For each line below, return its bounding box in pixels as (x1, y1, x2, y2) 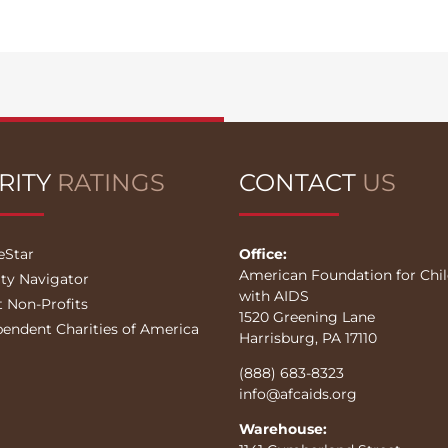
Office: (239, 245, 287, 264)
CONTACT (239, 168, 362, 198)
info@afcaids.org (239, 385, 357, 404)
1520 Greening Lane (239, 308, 375, 327)
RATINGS (57, 168, 165, 198)
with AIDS (239, 287, 309, 306)
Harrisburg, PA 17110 (239, 329, 377, 348)
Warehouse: (239, 420, 327, 439)
